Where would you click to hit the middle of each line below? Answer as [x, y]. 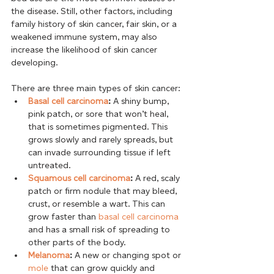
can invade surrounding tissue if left [101, 152]
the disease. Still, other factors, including [93, 11]
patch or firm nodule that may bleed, [104, 191]
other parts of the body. [77, 242]
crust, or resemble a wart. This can [98, 204]
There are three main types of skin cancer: [96, 88]
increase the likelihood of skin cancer [85, 50]
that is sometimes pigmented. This [99, 127]
